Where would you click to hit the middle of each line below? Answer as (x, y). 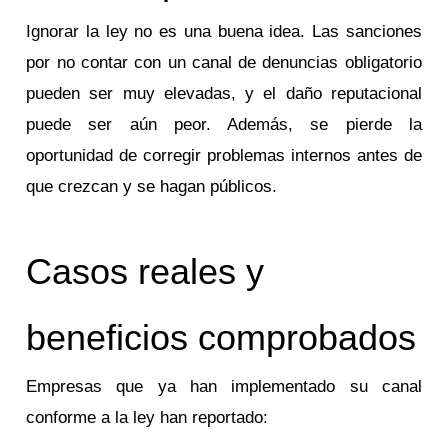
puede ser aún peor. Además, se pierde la (224, 124)
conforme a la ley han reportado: (147, 418)
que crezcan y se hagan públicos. (152, 186)
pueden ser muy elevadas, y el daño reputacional (224, 93)
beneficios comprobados (221, 338)
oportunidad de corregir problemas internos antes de (224, 155)
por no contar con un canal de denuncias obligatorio (224, 62)
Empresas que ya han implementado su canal (224, 387)
